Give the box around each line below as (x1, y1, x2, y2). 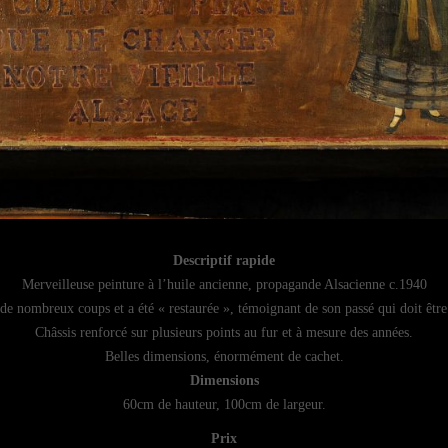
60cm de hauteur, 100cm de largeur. (122, 397, 326, 413)
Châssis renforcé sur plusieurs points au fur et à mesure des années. (35, 325, 413, 341)
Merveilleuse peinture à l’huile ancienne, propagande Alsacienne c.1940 (21, 277, 427, 293)
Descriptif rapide (173, 253, 275, 269)
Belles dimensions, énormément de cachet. (104, 349, 344, 365)
